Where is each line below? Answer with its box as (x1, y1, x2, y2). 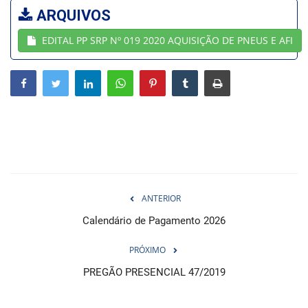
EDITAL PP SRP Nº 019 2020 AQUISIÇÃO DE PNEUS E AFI (42, 33, 293, 47)
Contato (10, 58, 52, 74)
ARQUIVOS (33, 6, 111, 24)
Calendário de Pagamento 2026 (82, 214, 225, 227)
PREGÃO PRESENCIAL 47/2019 (82, 265, 225, 278)
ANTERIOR (141, 192, 181, 204)
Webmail (10, 23, 56, 38)
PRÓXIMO (129, 243, 166, 256)
